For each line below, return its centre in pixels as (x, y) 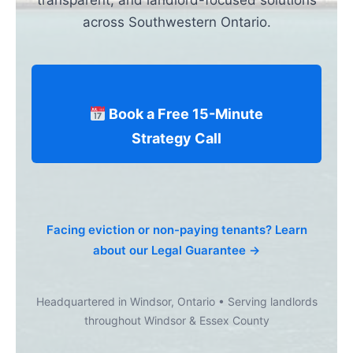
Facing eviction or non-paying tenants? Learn (176, 230)
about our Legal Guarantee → (176, 250)
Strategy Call (176, 138)
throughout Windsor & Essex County (176, 320)
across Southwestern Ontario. (176, 22)
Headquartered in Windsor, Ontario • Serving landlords (176, 301)
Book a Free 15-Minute (185, 114)
